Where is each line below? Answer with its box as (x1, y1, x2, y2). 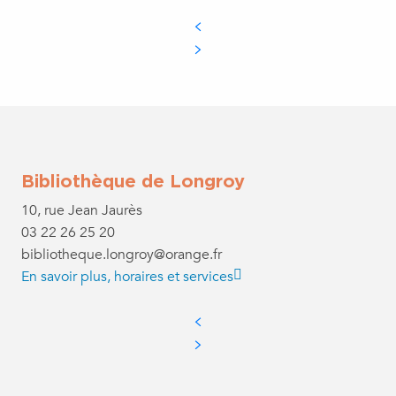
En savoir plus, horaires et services (21, 266, 233, 286)
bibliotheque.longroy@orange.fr (21, 244, 222, 264)
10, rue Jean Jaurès (21, 200, 142, 220)
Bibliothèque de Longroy (21, 170, 245, 190)
